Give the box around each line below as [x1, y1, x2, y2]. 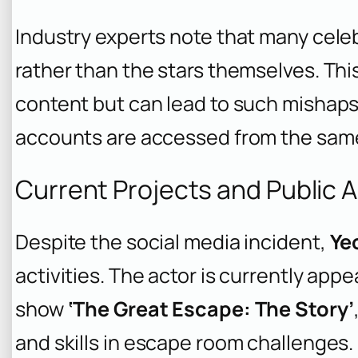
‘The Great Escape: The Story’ [67, 294, 354, 323]
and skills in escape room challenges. [15, 328, 354, 356]
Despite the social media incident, [15, 227, 330, 256]
